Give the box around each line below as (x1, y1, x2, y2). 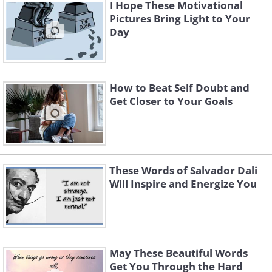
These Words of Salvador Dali (109, 163, 257, 177)
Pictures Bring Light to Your (109, 12, 250, 25)
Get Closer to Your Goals (109, 94, 233, 108)
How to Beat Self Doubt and (109, 81, 250, 95)
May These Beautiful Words (109, 246, 248, 260)
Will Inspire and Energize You (109, 177, 257, 191)
